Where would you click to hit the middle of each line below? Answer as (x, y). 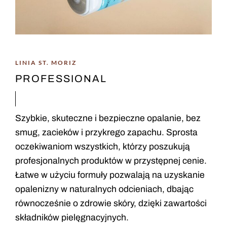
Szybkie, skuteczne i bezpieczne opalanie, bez (108, 118)
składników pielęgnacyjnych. (72, 218)
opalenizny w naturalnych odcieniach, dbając (105, 189)
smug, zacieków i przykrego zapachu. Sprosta (107, 133)
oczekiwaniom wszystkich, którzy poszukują (103, 147)
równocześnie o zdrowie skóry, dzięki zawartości (111, 203)
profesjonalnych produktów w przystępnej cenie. (111, 161)
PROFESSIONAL (61, 79)
